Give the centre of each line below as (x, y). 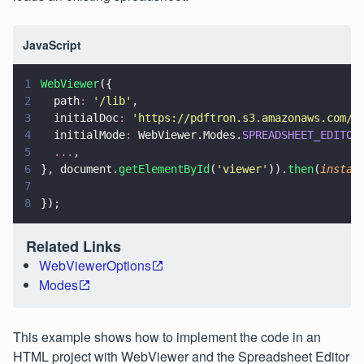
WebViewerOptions (95, 265)
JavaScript (52, 45)
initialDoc (80, 118)
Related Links (74, 246)
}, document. (80, 169)
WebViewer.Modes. (187, 135)
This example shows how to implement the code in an (167, 337)
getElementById (164, 169)
